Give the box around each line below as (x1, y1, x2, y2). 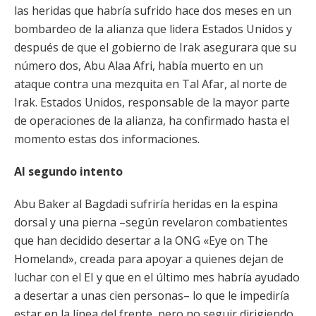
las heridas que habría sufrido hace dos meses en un (14, 3, 291, 18)
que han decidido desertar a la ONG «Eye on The (14, 233, 268, 248)
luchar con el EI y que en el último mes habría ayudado (14, 269, 300, 285)
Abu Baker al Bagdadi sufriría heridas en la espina (14, 196, 278, 212)
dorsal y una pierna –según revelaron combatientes (14, 214, 288, 230)
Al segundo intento (14, 164, 123, 179)
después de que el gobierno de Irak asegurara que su (14, 39, 296, 55)
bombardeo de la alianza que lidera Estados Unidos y (14, 21, 292, 37)
